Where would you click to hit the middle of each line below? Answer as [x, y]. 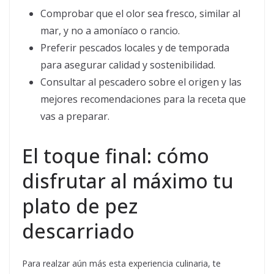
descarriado [78, 231]
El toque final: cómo [116, 156]
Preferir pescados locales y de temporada [135, 48]
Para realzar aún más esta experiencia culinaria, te [121, 264]
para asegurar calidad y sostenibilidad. [128, 65]
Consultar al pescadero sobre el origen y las [141, 82]
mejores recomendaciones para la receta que [143, 99]
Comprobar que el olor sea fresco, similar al [140, 14]
